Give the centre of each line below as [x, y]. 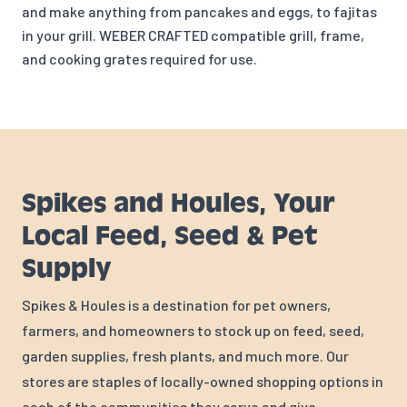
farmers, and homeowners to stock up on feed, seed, [193, 331]
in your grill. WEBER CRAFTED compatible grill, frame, [193, 35]
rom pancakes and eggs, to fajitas [266, 12]
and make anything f [89, 12]
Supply [67, 269]
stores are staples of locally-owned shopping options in [203, 382]
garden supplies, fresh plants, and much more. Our [185, 356]
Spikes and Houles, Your [178, 203]
